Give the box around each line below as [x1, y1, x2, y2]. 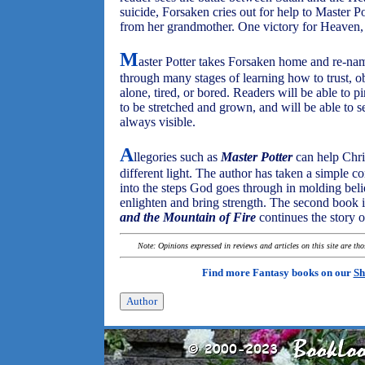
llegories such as [134, 150, 221, 164]
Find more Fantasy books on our [201, 266, 354, 279]
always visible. [120, 115, 196, 129]
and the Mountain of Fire [120, 210, 256, 224]
